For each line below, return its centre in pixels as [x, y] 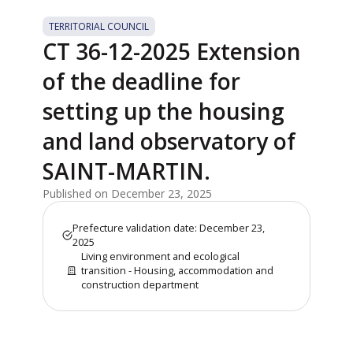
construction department [140, 285]
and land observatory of [169, 141]
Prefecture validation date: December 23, [169, 228]
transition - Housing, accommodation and [178, 271]
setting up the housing [164, 111]
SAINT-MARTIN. [127, 171]
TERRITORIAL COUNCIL [99, 27]
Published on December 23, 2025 [128, 194]
